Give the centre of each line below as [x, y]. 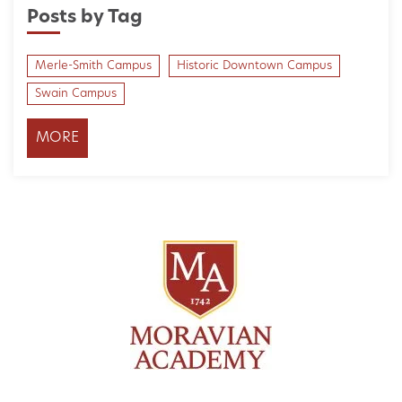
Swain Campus [76, 93]
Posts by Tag [85, 17]
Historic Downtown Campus [254, 66]
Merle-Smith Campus [93, 66]
